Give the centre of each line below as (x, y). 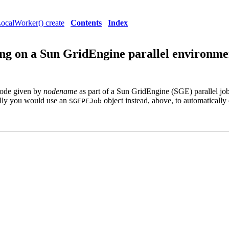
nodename (60, 91)
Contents (86, 23)
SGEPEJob (85, 101)
